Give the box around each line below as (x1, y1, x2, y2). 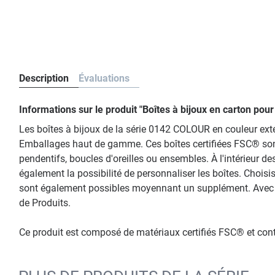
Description (19, 72, 69, 84)
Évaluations (79, 72, 130, 84)
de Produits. (19, 197, 71, 209)
